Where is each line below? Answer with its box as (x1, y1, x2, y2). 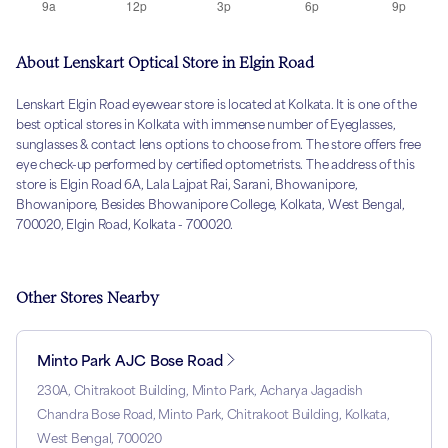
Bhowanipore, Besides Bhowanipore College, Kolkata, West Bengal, (16, 196, 405, 212)
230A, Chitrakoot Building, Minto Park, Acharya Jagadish (37, 382, 363, 398)
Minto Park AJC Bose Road (37, 351, 223, 369)
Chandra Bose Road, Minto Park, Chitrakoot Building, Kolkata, (37, 406, 390, 422)
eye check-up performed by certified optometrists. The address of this (16, 156, 415, 172)
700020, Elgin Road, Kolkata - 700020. (16, 216, 234, 232)
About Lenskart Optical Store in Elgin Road (16, 53, 314, 71)
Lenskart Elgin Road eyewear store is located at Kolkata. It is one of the (16, 96, 417, 112)
